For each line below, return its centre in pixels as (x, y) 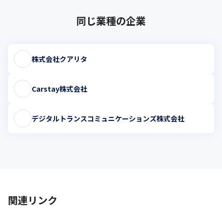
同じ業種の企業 (111, 21)
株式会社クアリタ (59, 59)
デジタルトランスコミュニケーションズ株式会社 (108, 118)
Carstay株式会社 (59, 88)
